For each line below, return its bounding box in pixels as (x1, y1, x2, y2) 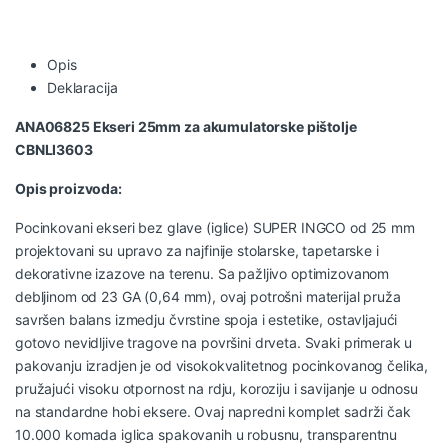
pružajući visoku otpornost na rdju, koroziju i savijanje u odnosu (15, 379, 418, 397)
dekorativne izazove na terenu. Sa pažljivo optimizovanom (15, 264, 390, 282)
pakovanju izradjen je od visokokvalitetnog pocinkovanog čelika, (15, 356, 429, 374)
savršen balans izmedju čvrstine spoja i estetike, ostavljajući (15, 310, 398, 328)
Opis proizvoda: (15, 179, 122, 197)
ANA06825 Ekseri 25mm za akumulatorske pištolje (15, 117, 357, 135)
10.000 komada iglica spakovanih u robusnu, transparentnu (15, 425, 398, 443)
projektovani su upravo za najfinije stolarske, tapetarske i (15, 241, 379, 259)
